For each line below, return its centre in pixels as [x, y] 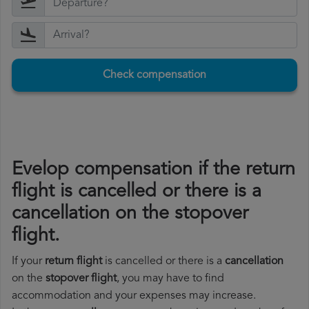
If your [28, 262]
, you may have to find [170, 279]
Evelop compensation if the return [153, 170]
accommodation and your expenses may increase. [134, 296]
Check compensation [154, 76]
